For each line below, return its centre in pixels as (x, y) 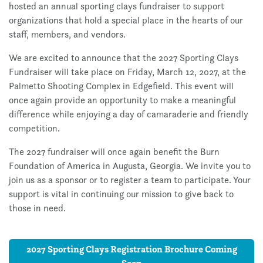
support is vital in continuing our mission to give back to (121, 194)
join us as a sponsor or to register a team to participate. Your (130, 180)
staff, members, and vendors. (67, 34)
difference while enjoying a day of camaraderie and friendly (129, 114)
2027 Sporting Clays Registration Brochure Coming (131, 249)
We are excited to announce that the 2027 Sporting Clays (124, 58)
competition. (34, 128)
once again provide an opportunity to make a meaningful (122, 100)
